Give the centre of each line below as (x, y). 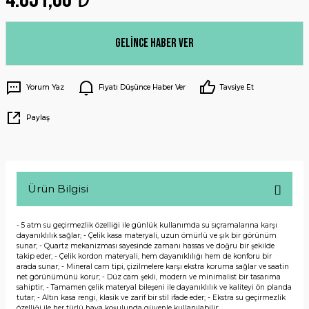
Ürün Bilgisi (58, 189)
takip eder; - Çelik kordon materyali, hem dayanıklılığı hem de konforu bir (144, 256)
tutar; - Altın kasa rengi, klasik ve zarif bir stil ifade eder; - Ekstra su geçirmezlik (151, 298)
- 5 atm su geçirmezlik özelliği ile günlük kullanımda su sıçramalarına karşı (147, 225)
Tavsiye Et (237, 87)
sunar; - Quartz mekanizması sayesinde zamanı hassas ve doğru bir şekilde (146, 246)
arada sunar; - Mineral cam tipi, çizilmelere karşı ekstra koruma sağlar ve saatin (153, 267)
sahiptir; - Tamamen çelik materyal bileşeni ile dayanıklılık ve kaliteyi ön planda (154, 287)
